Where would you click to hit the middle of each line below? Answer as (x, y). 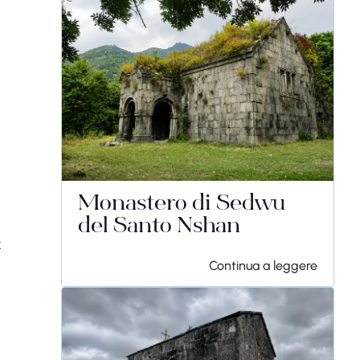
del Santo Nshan (159, 227)
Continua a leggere (263, 266)
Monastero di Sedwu (182, 205)
